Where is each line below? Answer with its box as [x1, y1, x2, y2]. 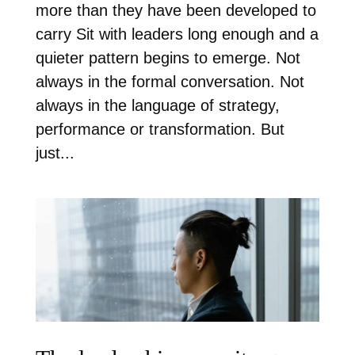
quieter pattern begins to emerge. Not [35, 48, 300, 67]
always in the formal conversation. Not [35, 72, 304, 90]
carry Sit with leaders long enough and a [35, 25, 319, 43]
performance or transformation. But [35, 120, 284, 138]
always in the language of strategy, [35, 96, 280, 114]
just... [35, 143, 74, 162]
